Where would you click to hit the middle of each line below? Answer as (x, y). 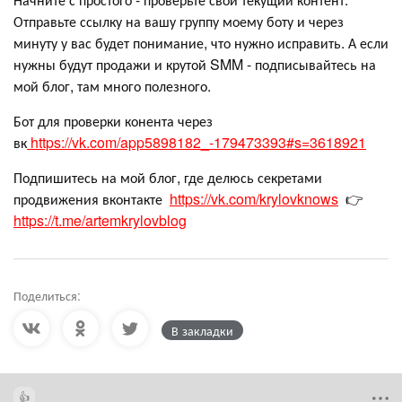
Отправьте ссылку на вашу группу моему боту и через (179, 21)
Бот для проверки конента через (113, 120)
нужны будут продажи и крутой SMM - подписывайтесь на (195, 64)
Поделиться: (47, 295)
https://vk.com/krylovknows (254, 198)
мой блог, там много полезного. (112, 85)
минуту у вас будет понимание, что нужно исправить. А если (201, 42)
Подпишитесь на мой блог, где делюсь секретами (168, 177)
